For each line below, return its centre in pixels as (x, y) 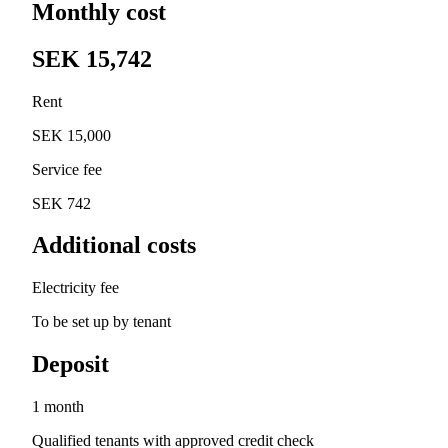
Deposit (70, 364)
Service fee (67, 169)
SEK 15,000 (71, 135)
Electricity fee (75, 288)
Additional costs (114, 245)
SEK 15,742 (92, 58)
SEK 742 (61, 203)
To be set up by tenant (101, 322)
